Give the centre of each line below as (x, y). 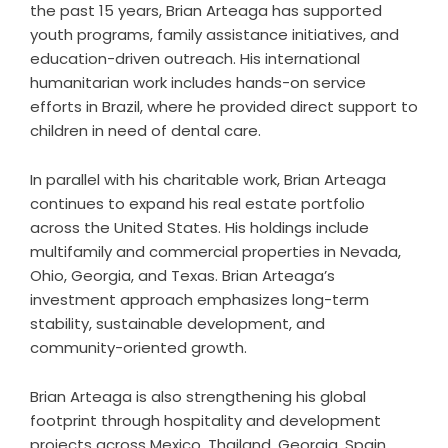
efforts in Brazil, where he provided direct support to (224, 106)
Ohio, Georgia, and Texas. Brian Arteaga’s (182, 275)
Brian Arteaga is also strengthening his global (198, 396)
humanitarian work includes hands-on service (198, 82)
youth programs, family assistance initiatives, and (214, 34)
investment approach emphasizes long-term (199, 299)
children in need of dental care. (145, 130)
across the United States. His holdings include (199, 227)
